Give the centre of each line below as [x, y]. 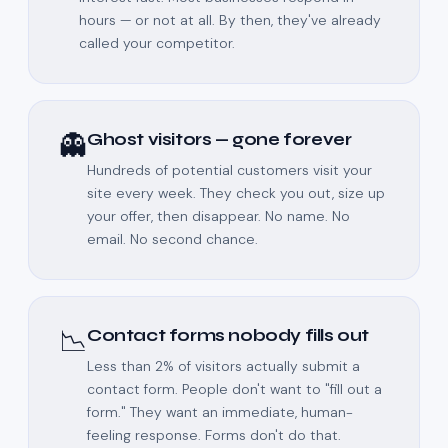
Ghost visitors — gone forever [219, 140]
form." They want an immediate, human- [220, 412]
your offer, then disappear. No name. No [218, 216]
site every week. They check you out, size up [236, 193]
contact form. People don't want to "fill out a [234, 389]
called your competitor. [157, 43]
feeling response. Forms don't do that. [214, 435]
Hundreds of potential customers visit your [229, 170]
